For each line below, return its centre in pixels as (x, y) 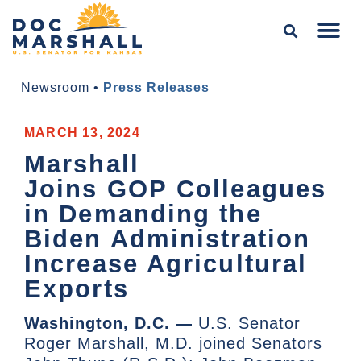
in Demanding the (143, 214)
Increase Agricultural (166, 264)
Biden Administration (168, 239)
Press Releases (156, 88)
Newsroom (55, 88)
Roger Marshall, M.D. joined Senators (173, 344)
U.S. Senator (247, 324)
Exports (77, 289)
